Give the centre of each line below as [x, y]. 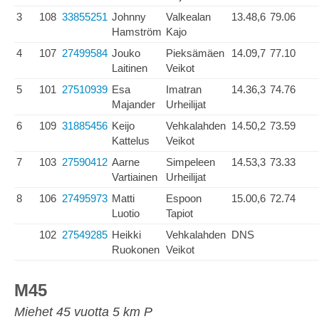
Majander [134, 104]
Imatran [184, 89]
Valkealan [188, 17]
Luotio [126, 213]
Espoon [184, 198]
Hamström [137, 32]
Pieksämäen [195, 53]
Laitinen [130, 68]
